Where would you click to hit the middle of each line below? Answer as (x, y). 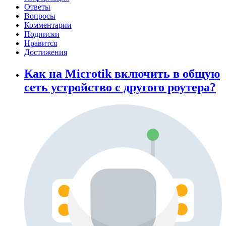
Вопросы (40, 16)
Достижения (46, 52)
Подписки (42, 34)
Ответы (37, 7)
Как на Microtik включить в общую (122, 74)
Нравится (41, 43)
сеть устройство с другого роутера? (120, 88)
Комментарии (48, 25)
